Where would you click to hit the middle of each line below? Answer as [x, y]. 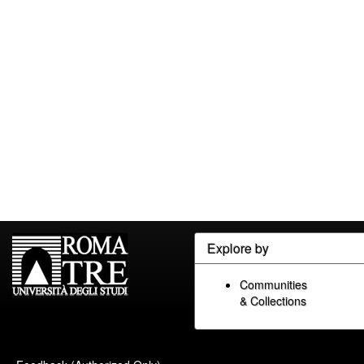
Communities [273, 284]
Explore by [238, 248]
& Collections [273, 301]
